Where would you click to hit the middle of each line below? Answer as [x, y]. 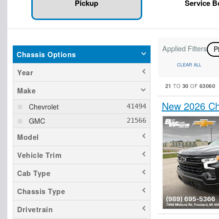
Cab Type [34, 173]
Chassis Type [41, 191]
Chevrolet [44, 106]
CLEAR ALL [189, 64]
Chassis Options [46, 54]
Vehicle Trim [39, 155]
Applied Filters [184, 48]
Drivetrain [35, 209]
